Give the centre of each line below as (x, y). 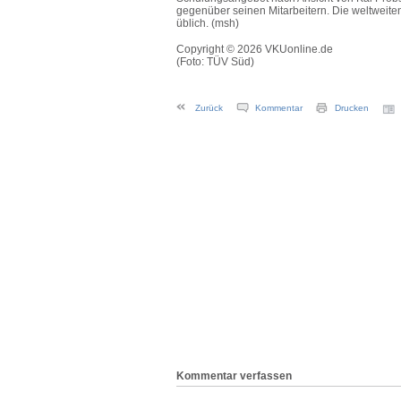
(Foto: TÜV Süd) (215, 62)
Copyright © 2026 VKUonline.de (255, 49)
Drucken (352, 108)
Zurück (209, 108)
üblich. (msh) (208, 23)
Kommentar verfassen (234, 376)
